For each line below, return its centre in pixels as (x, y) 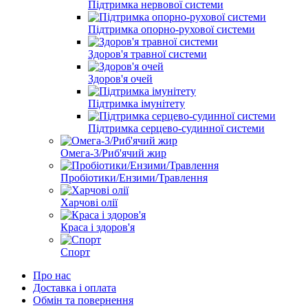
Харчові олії (89, 202)
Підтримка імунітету (136, 103)
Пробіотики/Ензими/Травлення (134, 177)
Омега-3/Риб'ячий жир (113, 153)
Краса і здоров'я (98, 227)
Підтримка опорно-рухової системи (172, 29)
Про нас (52, 275)
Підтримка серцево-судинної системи (176, 128)
